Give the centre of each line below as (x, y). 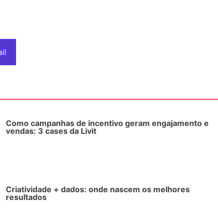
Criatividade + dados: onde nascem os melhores (98, 189)
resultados (26, 197)
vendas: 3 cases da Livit (51, 131)
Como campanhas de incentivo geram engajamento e (107, 123)
